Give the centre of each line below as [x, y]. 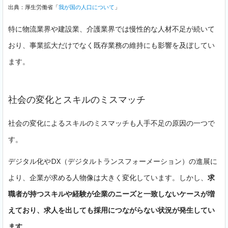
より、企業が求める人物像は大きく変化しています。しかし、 [108, 177]
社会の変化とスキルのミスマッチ [77, 99]
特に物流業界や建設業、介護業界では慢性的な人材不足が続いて [111, 28]
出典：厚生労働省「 [33, 7]
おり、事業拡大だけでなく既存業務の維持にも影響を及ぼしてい [111, 45]
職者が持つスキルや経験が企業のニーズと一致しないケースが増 [111, 193]
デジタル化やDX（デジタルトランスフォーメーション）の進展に [113, 161]
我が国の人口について [87, 7]
